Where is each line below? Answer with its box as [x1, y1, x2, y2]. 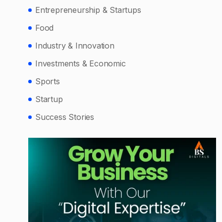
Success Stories [35, 112, 94, 122]
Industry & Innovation [35, 41, 114, 51]
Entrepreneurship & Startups [35, 5, 141, 15]
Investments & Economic [35, 58, 126, 69]
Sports [35, 76, 60, 87]
